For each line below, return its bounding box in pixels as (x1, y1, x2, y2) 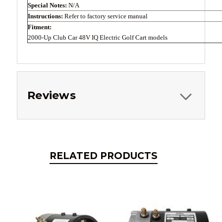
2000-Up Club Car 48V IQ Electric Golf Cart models (28, 34, 167, 42)
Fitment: (28, 23, 52, 31)
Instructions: (28, 12, 64, 20)
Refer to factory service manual (64, 12, 148, 20)
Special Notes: (28, 1, 68, 9)
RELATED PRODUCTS (50, 150, 158, 162)
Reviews (27, 89, 76, 103)
